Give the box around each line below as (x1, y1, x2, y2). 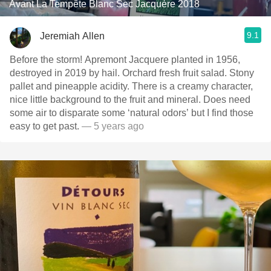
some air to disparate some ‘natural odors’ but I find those (10, 108, 253, 118)
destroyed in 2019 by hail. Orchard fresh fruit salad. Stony (10, 68, 254, 78)
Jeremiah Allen (40, 30, 105, 41)
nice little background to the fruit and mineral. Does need (10, 94, 250, 105)
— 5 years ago (82, 121, 144, 131)
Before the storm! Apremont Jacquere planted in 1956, (10, 54, 240, 65)
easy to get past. (10, 121, 82, 131)
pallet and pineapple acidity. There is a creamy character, (10, 81, 253, 91)
